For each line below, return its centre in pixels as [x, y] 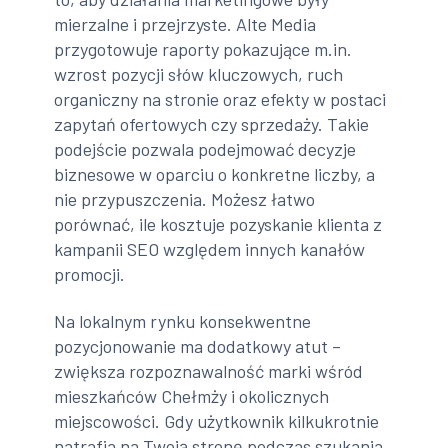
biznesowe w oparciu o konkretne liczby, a [215, 173]
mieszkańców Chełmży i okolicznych [192, 396]
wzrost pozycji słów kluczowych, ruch [199, 73]
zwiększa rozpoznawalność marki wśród [209, 371]
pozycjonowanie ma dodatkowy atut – [198, 346]
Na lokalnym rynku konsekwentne [183, 321]
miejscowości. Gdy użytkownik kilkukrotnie [217, 421]
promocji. [90, 273]
